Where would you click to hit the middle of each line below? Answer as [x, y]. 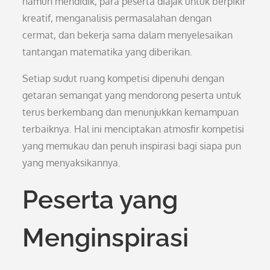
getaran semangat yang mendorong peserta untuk [132, 95]
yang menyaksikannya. [72, 163]
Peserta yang [100, 200]
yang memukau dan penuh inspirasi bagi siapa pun [132, 146]
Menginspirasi [106, 238]
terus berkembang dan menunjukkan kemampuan [131, 112]
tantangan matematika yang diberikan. [108, 52]
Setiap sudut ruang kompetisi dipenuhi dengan [124, 78]
